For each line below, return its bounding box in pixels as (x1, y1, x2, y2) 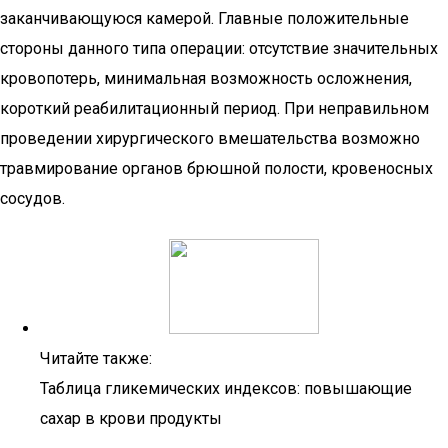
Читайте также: (40, 349, 152, 368)
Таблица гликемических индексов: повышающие (40, 379, 412, 398)
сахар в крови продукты (40, 409, 222, 428)
